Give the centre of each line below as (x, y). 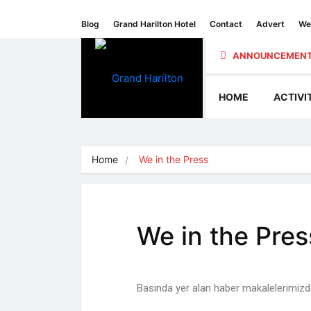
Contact (226, 24)
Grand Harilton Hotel (154, 24)
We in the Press (174, 160)
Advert (270, 24)
